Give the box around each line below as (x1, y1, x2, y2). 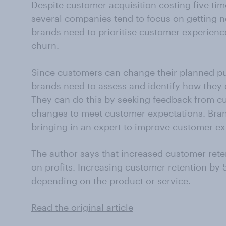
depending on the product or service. (31, 175, 191, 186)
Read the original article (31, 202, 133, 213)
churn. (31, 40, 59, 51)
